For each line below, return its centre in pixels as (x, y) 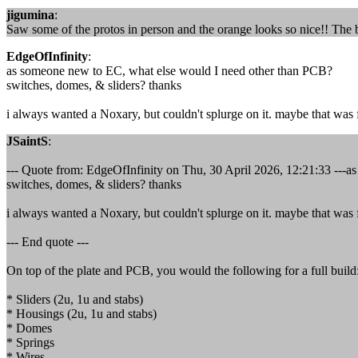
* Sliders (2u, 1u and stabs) (75, 299)
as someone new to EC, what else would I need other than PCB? (169, 71)
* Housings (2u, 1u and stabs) (82, 314)
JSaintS (27, 141)
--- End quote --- (48, 242)
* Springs (30, 342)
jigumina (30, 15)
